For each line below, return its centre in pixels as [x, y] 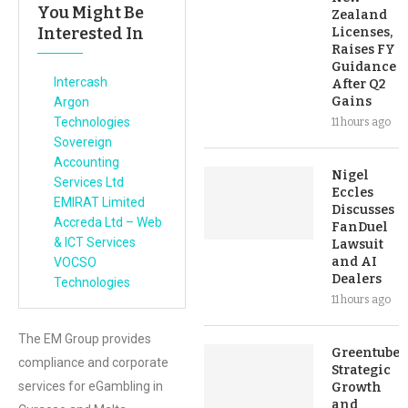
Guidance [364, 67]
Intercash [81, 82]
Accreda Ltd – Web [108, 222]
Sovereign [83, 142]
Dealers [357, 279]
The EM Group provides [85, 339]
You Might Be [91, 13]
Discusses [363, 210]
